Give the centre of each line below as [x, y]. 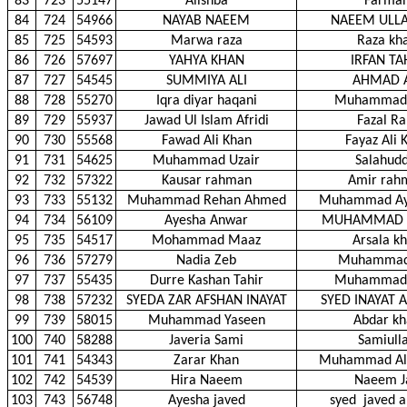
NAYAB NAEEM [206, 21]
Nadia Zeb [206, 261]
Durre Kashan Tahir [206, 281]
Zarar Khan [206, 361]
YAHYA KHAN [206, 61]
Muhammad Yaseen [206, 321]
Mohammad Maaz [206, 241]
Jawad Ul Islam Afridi [206, 121]
